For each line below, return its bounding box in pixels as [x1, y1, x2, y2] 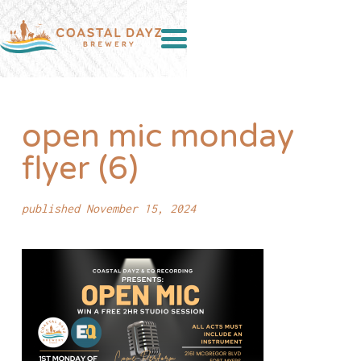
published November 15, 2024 [21, 201, 196, 215]
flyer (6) [21, 149, 139, 188]
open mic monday [21, 117, 294, 156]
